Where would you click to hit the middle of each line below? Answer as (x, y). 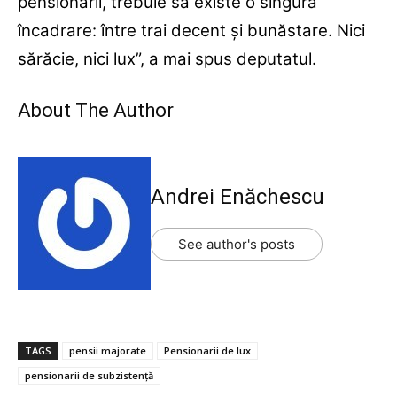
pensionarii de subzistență (89, 376)
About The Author (96, 111)
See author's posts (237, 245)
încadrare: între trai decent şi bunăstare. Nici (191, 31)
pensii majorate (108, 351)
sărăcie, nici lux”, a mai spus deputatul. (167, 59)
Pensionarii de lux (207, 351)
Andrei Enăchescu (237, 197)
